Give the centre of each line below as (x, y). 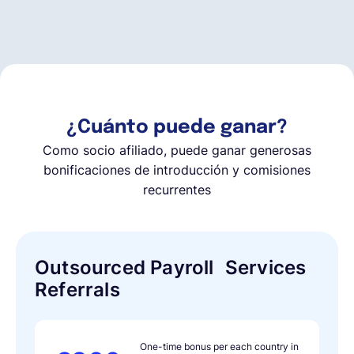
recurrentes (177, 190)
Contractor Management (169, 194)
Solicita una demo (177, 92)
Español (73, 28)
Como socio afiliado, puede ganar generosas (177, 150)
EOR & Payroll (169, 142)
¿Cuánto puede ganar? (177, 128)
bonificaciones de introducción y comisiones (177, 170)
